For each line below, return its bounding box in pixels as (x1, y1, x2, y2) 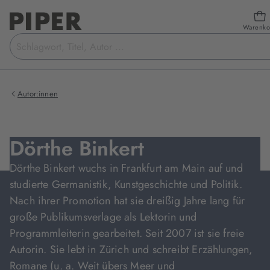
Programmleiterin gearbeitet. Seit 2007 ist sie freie (10, 225, 245, 241)
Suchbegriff (9, 33, 60, 46)
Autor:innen (17, 88, 58, 99)
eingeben (9, 47, 51, 61)
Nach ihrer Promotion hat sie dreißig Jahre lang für (10, 193, 245, 209)
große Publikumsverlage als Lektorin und (10, 209, 197, 225)
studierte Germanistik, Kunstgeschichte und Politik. (10, 177, 243, 192)
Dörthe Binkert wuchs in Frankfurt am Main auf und (10, 160, 243, 176)
